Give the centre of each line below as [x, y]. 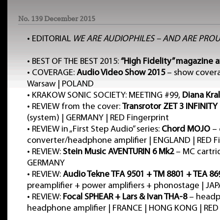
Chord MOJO [186, 129]
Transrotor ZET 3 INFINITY [170, 107]
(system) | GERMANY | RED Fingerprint [98, 118]
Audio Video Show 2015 [121, 73]
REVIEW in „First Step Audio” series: [97, 129]
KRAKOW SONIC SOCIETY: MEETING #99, [107, 96]
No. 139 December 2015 [57, 19]
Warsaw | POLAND [60, 84]
